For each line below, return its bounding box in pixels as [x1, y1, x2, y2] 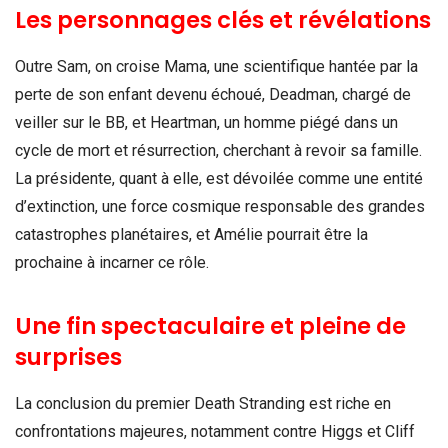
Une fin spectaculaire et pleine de [15, 309, 406, 342]
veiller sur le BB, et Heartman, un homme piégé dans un [15, 112, 398, 132]
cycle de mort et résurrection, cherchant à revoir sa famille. [15, 140, 422, 160]
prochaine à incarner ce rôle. [15, 252, 209, 272]
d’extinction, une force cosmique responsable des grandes [15, 196, 425, 216]
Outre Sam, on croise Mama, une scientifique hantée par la [15, 56, 418, 76]
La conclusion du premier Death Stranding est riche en [15, 393, 391, 413]
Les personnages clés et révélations [15, 3, 431, 36]
